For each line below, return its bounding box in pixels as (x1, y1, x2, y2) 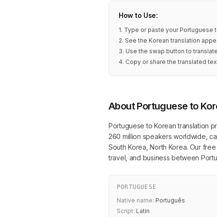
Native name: (117, 197, 154, 204)
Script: (117, 207, 135, 215)
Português (154, 197, 185, 204)
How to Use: (119, 11, 158, 19)
